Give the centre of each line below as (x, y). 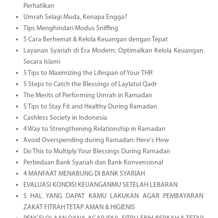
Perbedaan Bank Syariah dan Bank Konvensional (93, 163)
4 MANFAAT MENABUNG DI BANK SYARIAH (84, 174)
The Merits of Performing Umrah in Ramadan (88, 95)
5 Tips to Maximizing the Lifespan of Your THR (88, 73)
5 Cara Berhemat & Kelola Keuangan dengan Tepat (95, 39)
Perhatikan (39, 6)
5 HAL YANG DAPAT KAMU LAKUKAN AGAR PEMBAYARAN (113, 196)
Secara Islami (42, 62)
